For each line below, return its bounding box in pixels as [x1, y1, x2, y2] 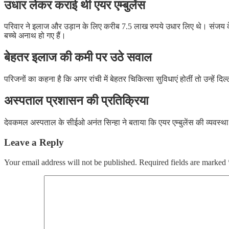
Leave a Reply [4, 136, 64, 148]
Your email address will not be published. [4, 157, 137, 167]
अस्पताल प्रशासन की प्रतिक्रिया [4, 94, 148, 108]
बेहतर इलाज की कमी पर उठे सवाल [4, 51, 152, 64]
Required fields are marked [139, 157, 228, 167]
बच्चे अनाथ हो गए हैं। [4, 31, 66, 40]
